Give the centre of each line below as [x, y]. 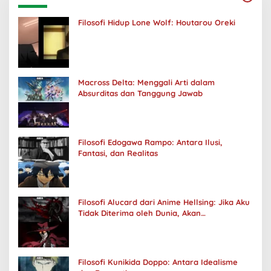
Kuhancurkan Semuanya [126, 224]
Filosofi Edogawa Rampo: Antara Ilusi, [150, 142]
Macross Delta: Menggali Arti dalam [146, 82]
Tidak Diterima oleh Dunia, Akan [139, 213]
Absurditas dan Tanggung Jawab [140, 93]
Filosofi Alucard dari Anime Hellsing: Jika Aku [164, 202]
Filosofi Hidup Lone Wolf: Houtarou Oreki [157, 22]
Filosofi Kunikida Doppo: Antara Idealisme [158, 262]
